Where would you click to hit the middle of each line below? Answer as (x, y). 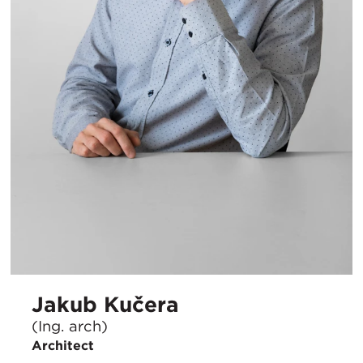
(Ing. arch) (70, 325)
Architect (63, 345)
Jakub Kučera (105, 305)
